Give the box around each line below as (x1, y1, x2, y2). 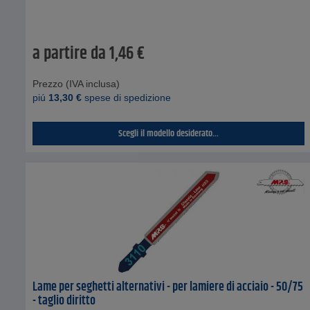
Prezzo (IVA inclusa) (33, 77, 120, 89)
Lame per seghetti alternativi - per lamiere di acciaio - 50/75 (33, 277, 303, 297)
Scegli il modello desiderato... (118, 125, 219, 141)
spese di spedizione (82, 91, 171, 103)
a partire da (33, 40, 106, 67)
